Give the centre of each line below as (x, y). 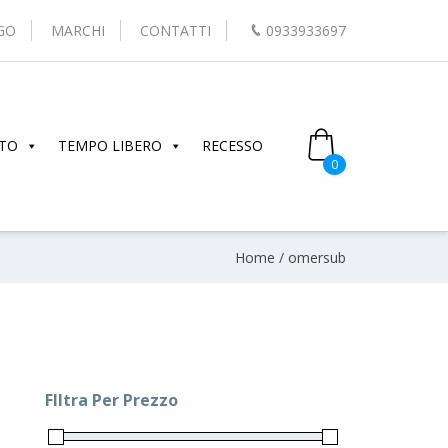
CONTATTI (176, 30)
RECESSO (233, 146)
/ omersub (310, 257)
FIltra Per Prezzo (111, 399)
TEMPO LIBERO (110, 146)
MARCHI (78, 30)
